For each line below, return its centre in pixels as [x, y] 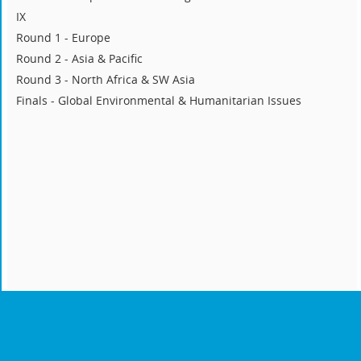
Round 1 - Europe [64, 38]
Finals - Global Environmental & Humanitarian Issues [159, 101]
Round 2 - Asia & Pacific [80, 59]
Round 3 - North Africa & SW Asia [106, 80]
